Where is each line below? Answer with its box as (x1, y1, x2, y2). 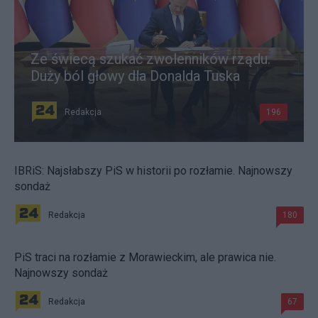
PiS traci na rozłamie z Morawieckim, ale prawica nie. (14, 250, 276, 264)
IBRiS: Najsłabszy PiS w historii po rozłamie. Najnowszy (14, 163, 292, 177)
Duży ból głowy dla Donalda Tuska (31, 67, 240, 84)
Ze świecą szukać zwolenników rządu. (31, 50, 270, 67)
